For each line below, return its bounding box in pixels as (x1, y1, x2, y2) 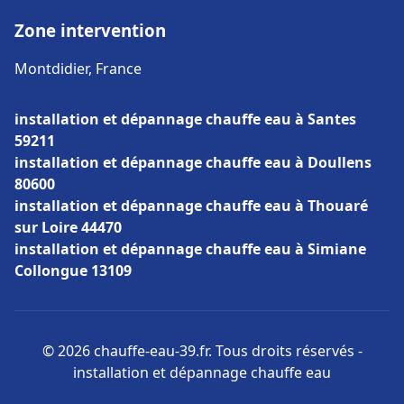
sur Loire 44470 (14, 217, 122, 237)
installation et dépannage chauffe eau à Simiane (14, 239, 366, 259)
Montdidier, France (14, 59, 142, 78)
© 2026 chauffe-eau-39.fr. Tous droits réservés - (41, 341, 363, 361)
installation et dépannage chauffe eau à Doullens (14, 152, 372, 172)
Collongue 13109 (14, 261, 132, 280)
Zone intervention (14, 19, 166, 41)
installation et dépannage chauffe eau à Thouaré (14, 196, 368, 216)
